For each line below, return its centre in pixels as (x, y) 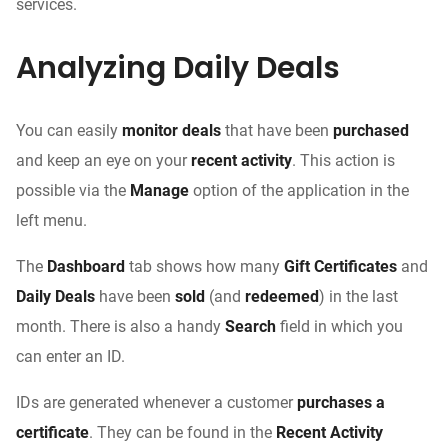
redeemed (282, 297)
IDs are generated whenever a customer (156, 403)
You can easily (69, 131)
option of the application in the (299, 191)
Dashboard (84, 267)
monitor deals (171, 131)
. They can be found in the (182, 433)
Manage (159, 191)
